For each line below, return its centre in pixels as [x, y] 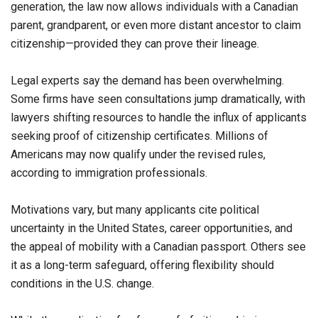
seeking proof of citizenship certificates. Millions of [139, 136]
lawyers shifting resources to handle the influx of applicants [159, 118]
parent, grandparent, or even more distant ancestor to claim [156, 26]
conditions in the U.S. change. [84, 284]
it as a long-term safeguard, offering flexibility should [142, 265]
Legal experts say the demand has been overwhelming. [147, 81]
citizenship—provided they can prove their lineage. [136, 44]
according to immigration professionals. [110, 173]
